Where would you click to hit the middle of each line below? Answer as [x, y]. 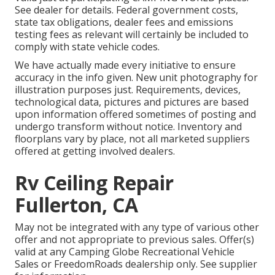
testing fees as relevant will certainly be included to [132, 35]
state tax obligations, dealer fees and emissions [124, 22]
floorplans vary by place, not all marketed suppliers [132, 139]
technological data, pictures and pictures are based [132, 102]
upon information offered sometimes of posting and [135, 114]
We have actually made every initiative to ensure [125, 65]
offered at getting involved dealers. [95, 151]
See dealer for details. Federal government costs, [126, 10]
